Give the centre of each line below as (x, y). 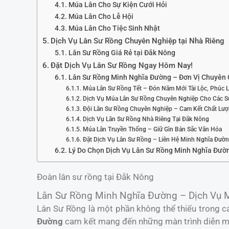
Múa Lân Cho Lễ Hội (101, 16)
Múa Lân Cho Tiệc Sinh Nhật (114, 28)
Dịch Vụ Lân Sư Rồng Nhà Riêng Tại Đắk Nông (146, 119)
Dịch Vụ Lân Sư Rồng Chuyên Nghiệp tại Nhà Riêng (138, 41)
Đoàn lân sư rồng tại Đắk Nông (95, 177)
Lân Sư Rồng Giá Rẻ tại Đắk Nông (122, 53)
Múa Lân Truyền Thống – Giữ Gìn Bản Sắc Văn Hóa (152, 129)
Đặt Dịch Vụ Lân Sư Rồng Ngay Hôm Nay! (122, 65)
